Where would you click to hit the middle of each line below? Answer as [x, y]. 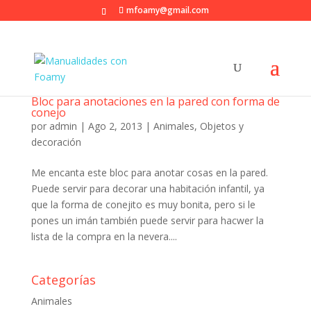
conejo [48, 112]
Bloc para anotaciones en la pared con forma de [155, 101]
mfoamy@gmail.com [168, 10]
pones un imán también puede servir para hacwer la [147, 220]
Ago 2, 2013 [115, 126]
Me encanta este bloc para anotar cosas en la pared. [149, 173]
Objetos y [221, 126]
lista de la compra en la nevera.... [104, 236]
